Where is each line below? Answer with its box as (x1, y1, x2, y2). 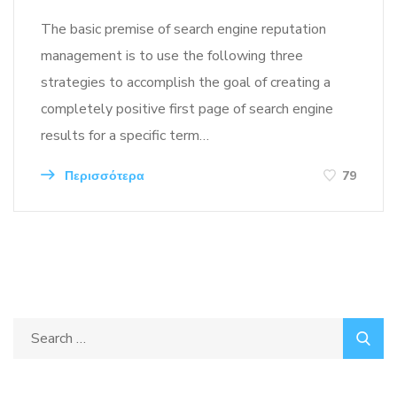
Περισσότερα (61, 167, 144, 184)
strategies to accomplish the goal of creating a (41, 73, 331, 92)
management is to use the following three (41, 46, 303, 66)
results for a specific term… (41, 126, 209, 145)
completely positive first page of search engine (41, 99, 333, 119)
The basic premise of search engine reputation (41, 19, 326, 39)
